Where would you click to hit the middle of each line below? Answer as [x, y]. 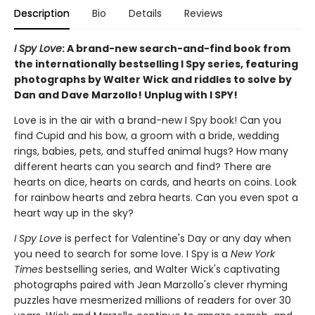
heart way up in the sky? [74, 213]
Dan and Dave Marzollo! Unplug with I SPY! [126, 95]
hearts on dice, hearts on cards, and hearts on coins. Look [155, 182]
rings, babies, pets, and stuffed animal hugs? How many [151, 151]
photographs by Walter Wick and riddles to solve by [153, 79]
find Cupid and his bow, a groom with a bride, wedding [147, 136]
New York [253, 254]
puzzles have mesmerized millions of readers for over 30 [153, 300]
